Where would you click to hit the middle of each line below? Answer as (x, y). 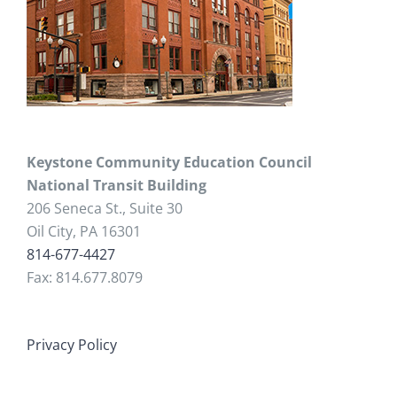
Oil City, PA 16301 (84, 232)
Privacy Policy (72, 345)
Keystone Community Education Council (169, 163)
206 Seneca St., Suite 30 (105, 209)
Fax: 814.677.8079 (85, 278)
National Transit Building (117, 186)
